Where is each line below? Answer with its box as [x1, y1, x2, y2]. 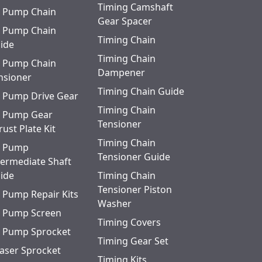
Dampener [97, 66, 145, 79]
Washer [97, 197, 132, 210]
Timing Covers [97, 216, 161, 229]
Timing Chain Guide [97, 85, 184, 98]
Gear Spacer [97, 15, 152, 27]
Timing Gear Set [97, 235, 168, 247]
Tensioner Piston [97, 183, 172, 196]
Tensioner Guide [97, 150, 170, 163]
